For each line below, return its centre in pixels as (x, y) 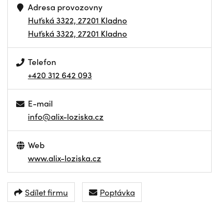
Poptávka (117, 192)
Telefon (42, 62)
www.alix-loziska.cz (65, 158)
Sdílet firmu (46, 192)
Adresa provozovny (66, 7)
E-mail (41, 103)
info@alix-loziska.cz (66, 116)
